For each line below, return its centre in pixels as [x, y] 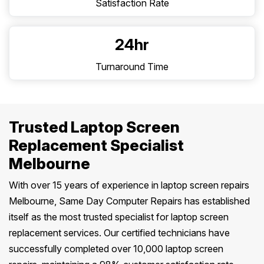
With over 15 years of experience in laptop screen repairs [129, 185]
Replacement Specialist [96, 145]
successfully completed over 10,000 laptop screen [116, 249]
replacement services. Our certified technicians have [119, 233]
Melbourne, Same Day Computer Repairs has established [129, 201]
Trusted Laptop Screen [94, 127]
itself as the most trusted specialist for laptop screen [119, 217]
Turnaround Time [132, 67]
